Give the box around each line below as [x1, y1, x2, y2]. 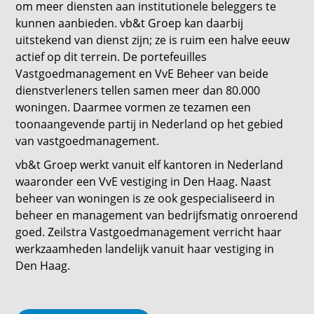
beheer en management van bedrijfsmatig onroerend [15, 207, 299, 223]
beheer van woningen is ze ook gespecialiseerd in [15, 191, 275, 206]
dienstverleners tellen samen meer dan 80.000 [15, 83, 261, 98]
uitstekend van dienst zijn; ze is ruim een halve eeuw [15, 32, 290, 48]
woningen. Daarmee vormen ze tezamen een [15, 100, 252, 115]
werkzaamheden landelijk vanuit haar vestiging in [15, 241, 275, 257]
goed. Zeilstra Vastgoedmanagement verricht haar [15, 224, 282, 240]
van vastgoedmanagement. [15, 133, 160, 149]
